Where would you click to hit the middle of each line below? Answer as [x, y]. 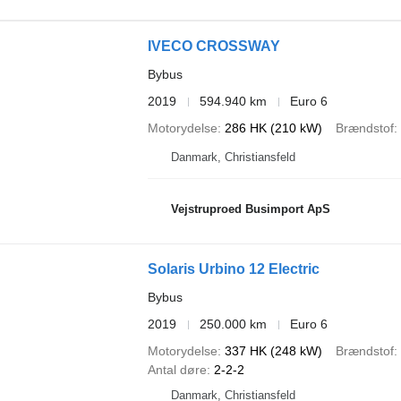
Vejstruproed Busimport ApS [250, 209]
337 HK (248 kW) [273, 351]
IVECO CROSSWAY [213, 46]
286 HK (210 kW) [273, 128]
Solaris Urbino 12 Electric [233, 269]
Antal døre [177, 370]
